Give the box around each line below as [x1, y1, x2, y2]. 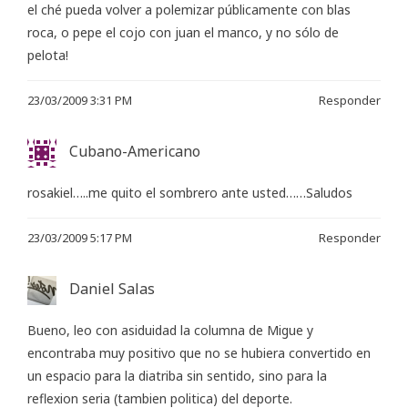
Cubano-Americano [69, 140, 200, 161]
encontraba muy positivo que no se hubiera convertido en [27, 344, 371, 362]
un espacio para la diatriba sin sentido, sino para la [27, 367, 327, 385]
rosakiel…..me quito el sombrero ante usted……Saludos [27, 184, 352, 202]
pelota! [27, 46, 68, 64]
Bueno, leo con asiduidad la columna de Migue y [27, 321, 313, 340]
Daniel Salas [69, 279, 155, 300]
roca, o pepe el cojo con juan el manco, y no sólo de [27, 23, 339, 41]
